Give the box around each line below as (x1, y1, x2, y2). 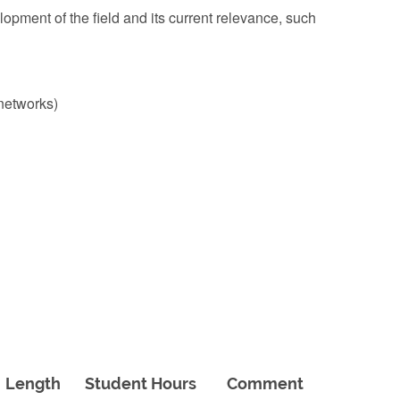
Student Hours (85, 373, 196, 393)
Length (5, 373, 61, 393)
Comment (227, 373, 304, 393)
